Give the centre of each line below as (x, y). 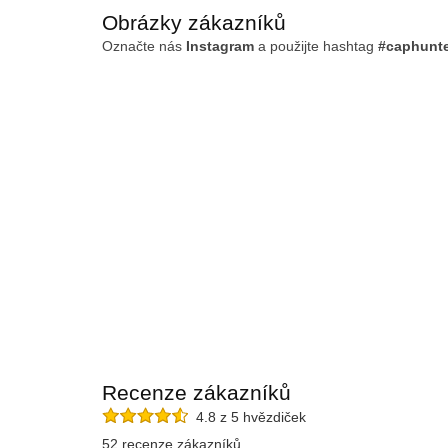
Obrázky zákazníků (194, 22)
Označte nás (144, 46)
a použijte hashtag (316, 46)
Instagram (220, 46)
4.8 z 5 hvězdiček (247, 417)
